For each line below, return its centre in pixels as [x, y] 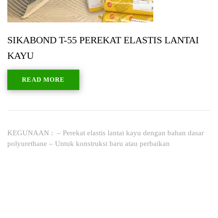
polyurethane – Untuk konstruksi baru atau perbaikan [89, 143]
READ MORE [43, 79]
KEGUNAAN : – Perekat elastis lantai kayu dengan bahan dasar [106, 133]
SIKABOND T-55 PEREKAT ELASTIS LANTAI [103, 40]
